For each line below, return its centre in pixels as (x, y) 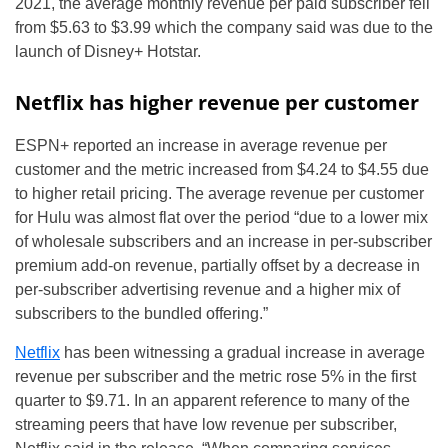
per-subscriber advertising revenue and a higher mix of (207, 290)
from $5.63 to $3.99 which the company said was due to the (224, 28)
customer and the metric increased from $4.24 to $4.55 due (222, 170)
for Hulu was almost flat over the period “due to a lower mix (221, 218)
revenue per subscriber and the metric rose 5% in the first (215, 377)
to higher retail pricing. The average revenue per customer (219, 194)
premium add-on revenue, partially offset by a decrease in (217, 266)
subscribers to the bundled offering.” (141, 314)
